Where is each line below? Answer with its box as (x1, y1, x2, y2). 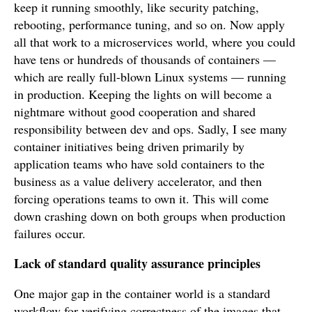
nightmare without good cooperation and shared (14, 103, 256, 120)
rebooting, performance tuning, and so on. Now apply (14, 16, 285, 33)
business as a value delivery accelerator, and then (14, 173, 262, 189)
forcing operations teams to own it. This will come (14, 190, 269, 207)
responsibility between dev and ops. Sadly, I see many (14, 120, 287, 137)
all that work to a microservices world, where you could (14, 33, 295, 50)
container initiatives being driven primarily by (14, 138, 244, 155)
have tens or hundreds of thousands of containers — (14, 51, 276, 68)
